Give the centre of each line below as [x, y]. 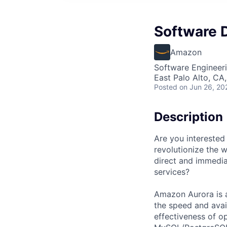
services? [172, 172]
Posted [166, 87]
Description [188, 117]
